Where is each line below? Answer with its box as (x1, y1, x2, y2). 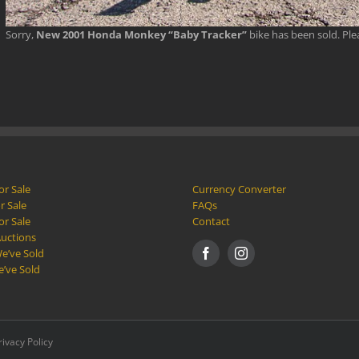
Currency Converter (192, 181, 286, 196)
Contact (192, 213, 230, 228)
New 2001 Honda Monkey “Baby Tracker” (36, 26, 247, 42)
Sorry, (6, 26, 36, 42)
